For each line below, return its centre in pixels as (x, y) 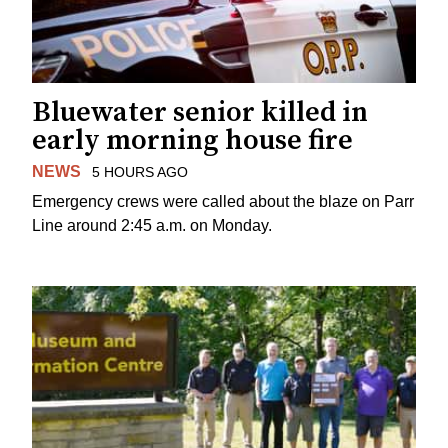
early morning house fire (192, 140)
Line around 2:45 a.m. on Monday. (152, 226)
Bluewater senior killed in (200, 112)
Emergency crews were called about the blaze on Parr (223, 202)
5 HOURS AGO (139, 171)
